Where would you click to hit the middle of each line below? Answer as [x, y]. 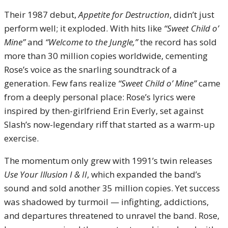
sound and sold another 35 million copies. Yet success [112, 188]
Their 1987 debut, [41, 15]
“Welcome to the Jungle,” [92, 42]
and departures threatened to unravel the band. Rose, [112, 216]
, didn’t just [192, 15]
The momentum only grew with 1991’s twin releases [108, 161]
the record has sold [177, 42]
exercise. [21, 138]
